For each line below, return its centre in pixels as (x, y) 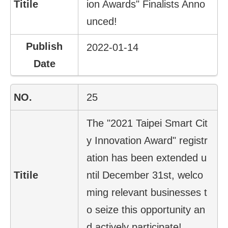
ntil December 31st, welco (145, 175)
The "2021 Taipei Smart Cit (147, 123)
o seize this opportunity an (146, 209)
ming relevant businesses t (147, 192)
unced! (102, 21)
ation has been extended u (147, 158)
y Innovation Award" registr (147, 140)
